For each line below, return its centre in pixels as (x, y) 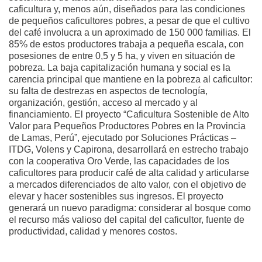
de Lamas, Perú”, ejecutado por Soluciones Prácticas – (123, 137)
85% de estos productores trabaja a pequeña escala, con (126, 44)
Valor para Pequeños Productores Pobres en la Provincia (127, 126)
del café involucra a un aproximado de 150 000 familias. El (130, 32)
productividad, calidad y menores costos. (93, 231)
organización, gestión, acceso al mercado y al (103, 102)
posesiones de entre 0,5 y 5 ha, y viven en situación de (122, 56)
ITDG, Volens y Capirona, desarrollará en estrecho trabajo (129, 149)
